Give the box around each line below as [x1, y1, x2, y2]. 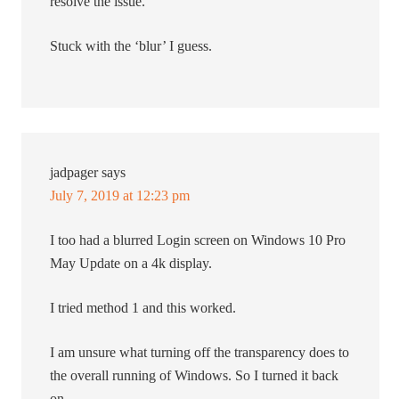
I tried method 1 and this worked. [50, 300, 237, 316]
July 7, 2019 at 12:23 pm [50, 188, 191, 204]
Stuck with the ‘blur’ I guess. [50, 38, 213, 54]
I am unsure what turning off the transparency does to [50, 345, 350, 361]
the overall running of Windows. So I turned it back [50, 368, 339, 384]
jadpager [50, 165, 99, 181]
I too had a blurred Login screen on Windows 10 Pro [50, 232, 346, 248]
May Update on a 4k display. [50, 256, 213, 272]
